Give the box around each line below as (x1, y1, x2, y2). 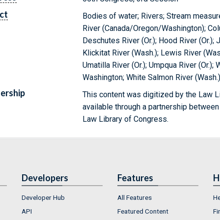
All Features (117, 193, 152, 201)
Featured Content (117, 207, 168, 215)
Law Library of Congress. (82, 114, 169, 124)
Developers (22, 172, 68, 183)
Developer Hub (22, 193, 65, 201)
